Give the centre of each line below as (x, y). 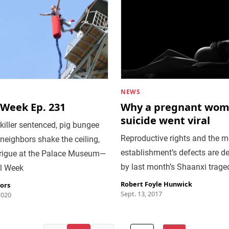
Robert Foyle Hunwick (156, 184)
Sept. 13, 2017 (141, 193)
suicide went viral (165, 120)
